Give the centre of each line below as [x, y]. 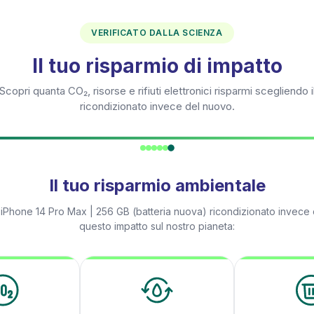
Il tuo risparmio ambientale [157, 185]
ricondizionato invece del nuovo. [157, 106]
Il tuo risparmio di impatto [157, 66]
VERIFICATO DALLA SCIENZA [157, 33]
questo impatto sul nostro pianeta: [157, 226]
